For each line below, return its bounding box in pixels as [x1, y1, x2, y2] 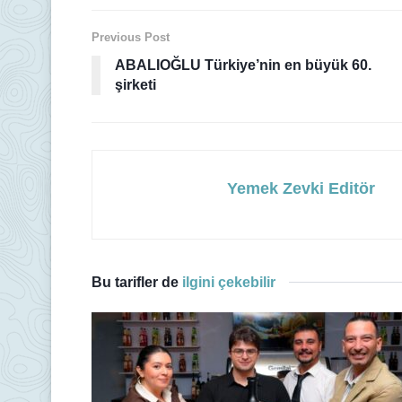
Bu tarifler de [92, 274, 179, 290]
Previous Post [92, 30, 170, 44]
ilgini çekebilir [179, 274, 275, 290]
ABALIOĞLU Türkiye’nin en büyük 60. [115, 57, 371, 73]
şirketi [115, 76, 156, 92]
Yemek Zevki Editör [227, 179, 375, 197]
